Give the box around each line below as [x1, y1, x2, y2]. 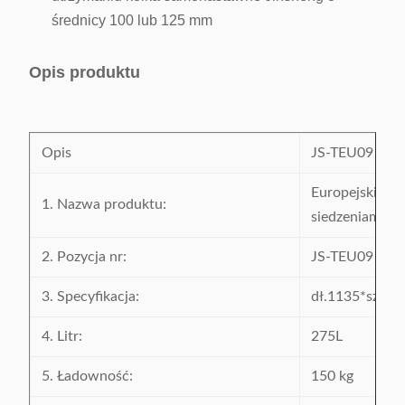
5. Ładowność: [42, 369, 133, 383]
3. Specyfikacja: [42, 289, 139, 304]
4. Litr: [42, 329, 82, 344]
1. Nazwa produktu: [42, 197, 166, 212]
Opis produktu [29, 63, 140, 81]
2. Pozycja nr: [42, 250, 127, 264]
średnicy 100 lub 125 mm [52, 13, 212, 28]
